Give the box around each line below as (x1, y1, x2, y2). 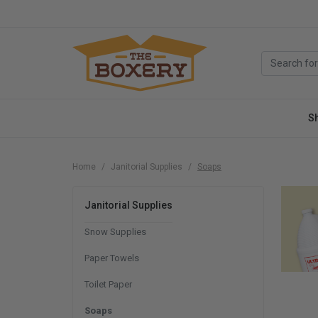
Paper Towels (84, 253, 139, 263)
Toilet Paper (84, 279, 132, 290)
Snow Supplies (84, 226, 146, 237)
